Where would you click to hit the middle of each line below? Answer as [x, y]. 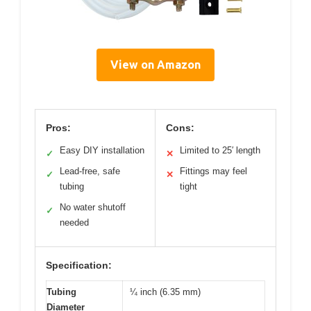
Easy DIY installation [102, 151]
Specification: [79, 266]
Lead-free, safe [90, 171]
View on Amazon [155, 65]
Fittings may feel [213, 171]
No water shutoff [93, 208]
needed [74, 223]
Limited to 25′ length [220, 151]
